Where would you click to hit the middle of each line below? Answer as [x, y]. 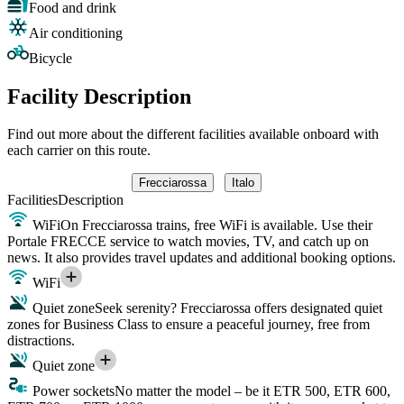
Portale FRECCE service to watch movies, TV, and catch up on [188, 242]
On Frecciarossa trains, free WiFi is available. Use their [216, 225]
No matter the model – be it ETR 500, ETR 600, [252, 391]
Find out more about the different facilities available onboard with [193, 134]
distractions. [41, 341]
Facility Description [99, 96]
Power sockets [72, 391]
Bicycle [50, 58]
